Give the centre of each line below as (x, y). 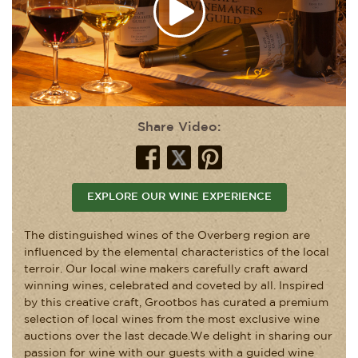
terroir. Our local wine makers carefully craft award (166, 269)
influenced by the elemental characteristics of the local (177, 252)
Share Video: (179, 127)
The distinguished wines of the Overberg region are (167, 235)
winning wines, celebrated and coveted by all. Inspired (174, 286)
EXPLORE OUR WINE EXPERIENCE (179, 197)
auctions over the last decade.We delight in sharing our (178, 336)
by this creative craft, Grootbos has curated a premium (176, 302)
